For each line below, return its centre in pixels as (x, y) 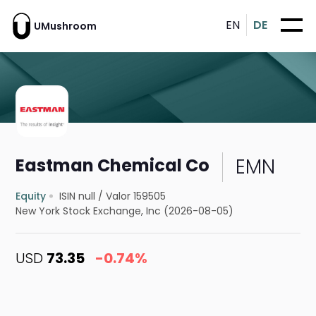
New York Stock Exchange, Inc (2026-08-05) (125, 211)
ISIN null (78, 196)
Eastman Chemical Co (113, 165)
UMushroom (65, 26)
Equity (31, 196)
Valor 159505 (136, 196)
